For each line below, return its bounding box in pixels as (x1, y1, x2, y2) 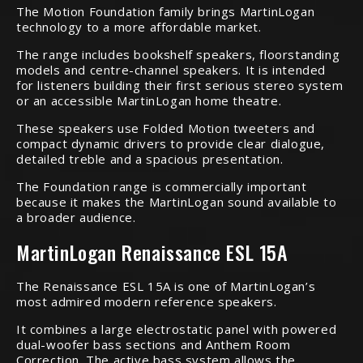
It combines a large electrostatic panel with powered (16, 321, 337, 337)
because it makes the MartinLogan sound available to (16, 194, 337, 210)
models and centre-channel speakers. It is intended (16, 62, 327, 78)
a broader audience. (16, 209, 136, 225)
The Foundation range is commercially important (16, 178, 307, 194)
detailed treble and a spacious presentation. (16, 151, 284, 167)
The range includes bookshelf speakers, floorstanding (16, 46, 340, 62)
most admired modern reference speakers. (16, 293, 277, 310)
